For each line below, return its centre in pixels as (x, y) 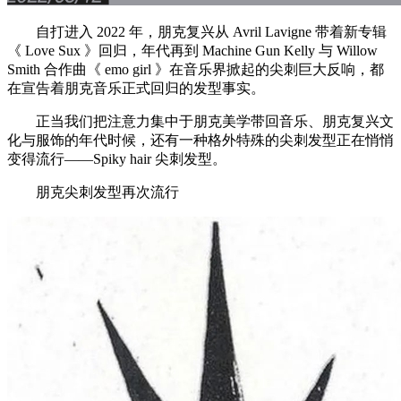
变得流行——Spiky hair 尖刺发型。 (117, 158)
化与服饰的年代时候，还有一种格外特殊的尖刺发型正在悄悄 (200, 140)
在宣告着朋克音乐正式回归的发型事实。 (136, 88)
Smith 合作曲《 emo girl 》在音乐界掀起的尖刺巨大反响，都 (196, 69)
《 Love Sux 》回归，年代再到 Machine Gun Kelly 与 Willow (192, 50)
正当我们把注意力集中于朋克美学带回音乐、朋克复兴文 (200, 121)
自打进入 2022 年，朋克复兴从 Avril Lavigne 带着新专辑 (197, 31)
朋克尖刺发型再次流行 (93, 192)
